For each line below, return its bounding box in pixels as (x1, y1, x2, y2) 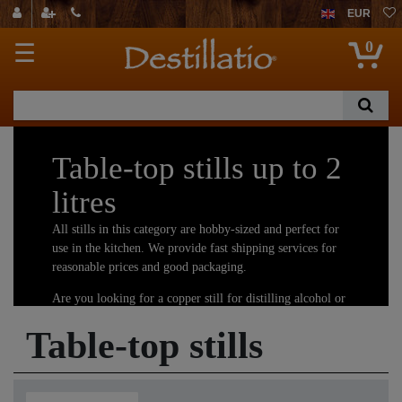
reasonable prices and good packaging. (52, 259, 250, 274)
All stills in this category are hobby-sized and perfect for (52, 222, 339, 236)
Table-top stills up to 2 (52, 150, 342, 186)
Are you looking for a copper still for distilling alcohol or (52, 291, 345, 305)
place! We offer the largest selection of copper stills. (52, 328, 320, 343)
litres (52, 184, 117, 220)
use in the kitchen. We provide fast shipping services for (52, 240, 336, 255)
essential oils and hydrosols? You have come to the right (52, 310, 336, 324)
